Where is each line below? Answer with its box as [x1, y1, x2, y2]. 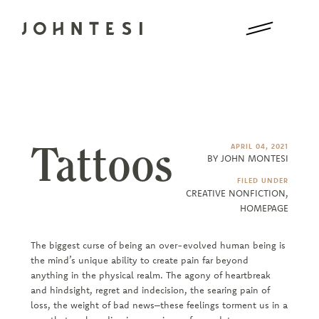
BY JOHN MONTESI [207, 152, 289, 164]
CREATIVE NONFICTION [186, 187, 286, 199]
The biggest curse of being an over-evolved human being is [30, 239, 286, 251]
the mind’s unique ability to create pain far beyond [30, 253, 249, 266]
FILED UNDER [237, 176, 289, 186]
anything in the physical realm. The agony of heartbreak [30, 268, 271, 281]
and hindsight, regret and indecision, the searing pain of [30, 283, 270, 296]
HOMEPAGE [240, 202, 289, 214]
